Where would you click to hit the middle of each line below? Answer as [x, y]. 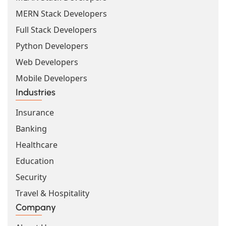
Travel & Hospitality [52, 193]
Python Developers [52, 46]
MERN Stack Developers [61, 13]
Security [31, 177]
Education [35, 161]
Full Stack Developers [56, 30]
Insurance [35, 112]
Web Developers [47, 62]
